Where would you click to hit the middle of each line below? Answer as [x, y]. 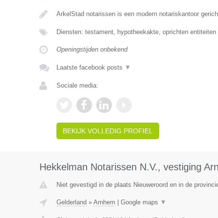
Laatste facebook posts [90, 67]
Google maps [140, 202]
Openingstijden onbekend [92, 49]
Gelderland [71, 202]
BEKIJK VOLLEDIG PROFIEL [108, 131]
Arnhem [104, 202]
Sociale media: [77, 85]
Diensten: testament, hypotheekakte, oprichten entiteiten [136, 32]
